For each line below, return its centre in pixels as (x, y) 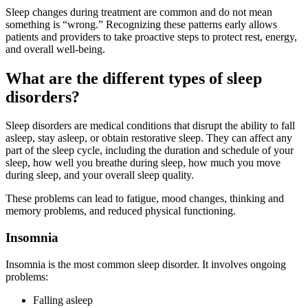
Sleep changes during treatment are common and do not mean (139, 12)
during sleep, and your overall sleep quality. (100, 175)
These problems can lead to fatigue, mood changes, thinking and (145, 199)
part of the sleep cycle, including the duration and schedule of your (150, 151)
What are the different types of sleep (134, 78)
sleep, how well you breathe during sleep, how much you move (143, 163)
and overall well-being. (55, 49)
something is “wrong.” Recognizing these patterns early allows (141, 24)
